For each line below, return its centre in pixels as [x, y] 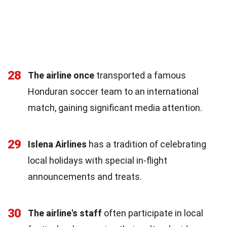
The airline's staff [65, 213]
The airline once [61, 75]
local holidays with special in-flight [98, 160]
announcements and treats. [85, 176]
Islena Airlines [57, 144]
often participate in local [153, 213]
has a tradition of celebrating [146, 144]
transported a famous [140, 75]
